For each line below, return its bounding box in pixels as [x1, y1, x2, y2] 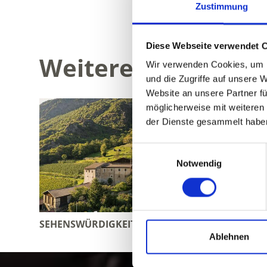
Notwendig [176, 158, 222, 169]
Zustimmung [195, 1, 249, 12]
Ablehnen [209, 231, 249, 242]
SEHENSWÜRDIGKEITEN [39, 217, 149, 231]
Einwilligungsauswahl [132, 144, 215, 155]
